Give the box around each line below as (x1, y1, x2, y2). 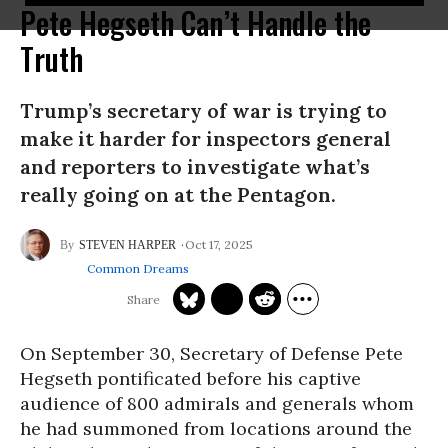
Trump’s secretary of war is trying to (20, 98, 387, 123)
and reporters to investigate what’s (20, 154, 370, 179)
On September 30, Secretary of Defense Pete (20, 342, 403, 365)
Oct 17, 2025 (185, 236, 253, 252)
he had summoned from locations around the (20, 417, 412, 440)
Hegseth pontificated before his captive (20, 367, 361, 390)
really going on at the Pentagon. (20, 182, 336, 207)
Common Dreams (86, 261, 189, 276)
